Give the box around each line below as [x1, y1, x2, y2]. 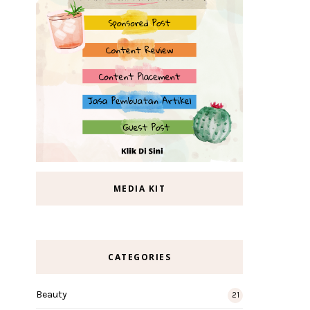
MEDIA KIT [113, 183, 166, 195]
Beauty [36, 289, 67, 301]
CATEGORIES [108, 251, 171, 264]
